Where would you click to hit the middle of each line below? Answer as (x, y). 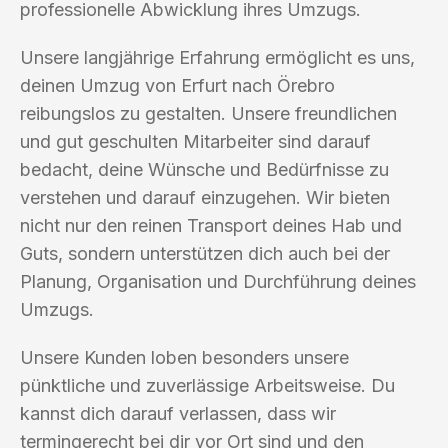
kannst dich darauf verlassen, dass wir (178, 413)
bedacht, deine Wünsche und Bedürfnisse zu (204, 169)
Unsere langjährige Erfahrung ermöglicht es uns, (217, 57)
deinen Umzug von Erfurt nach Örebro (177, 85)
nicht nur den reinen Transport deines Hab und (211, 225)
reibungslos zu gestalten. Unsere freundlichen (208, 113)
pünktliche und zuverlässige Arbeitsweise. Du (207, 385)
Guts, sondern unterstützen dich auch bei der (205, 253)
